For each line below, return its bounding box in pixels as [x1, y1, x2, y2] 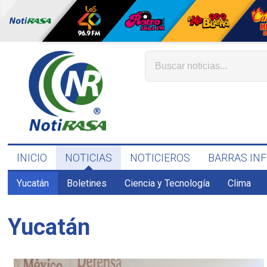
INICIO [17, 151, 48, 164]
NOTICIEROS [130, 151, 191, 164]
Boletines [67, 178, 107, 189]
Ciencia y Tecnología [125, 178, 210, 189]
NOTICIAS [65, 151, 113, 164]
